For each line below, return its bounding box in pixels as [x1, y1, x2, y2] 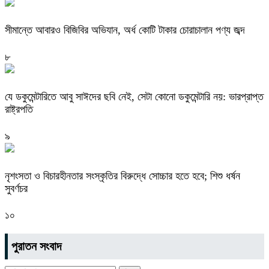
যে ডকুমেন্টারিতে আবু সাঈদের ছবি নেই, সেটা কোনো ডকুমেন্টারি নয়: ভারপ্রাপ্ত [5, 90, 264, 103]
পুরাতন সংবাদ [11, 240, 61, 253]
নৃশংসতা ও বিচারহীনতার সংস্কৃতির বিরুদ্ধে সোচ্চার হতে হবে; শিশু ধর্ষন [5, 169, 240, 182]
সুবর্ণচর [5, 182, 28, 195]
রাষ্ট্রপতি [5, 103, 33, 115]
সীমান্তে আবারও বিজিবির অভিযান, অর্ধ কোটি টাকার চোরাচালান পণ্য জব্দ [5, 23, 248, 36]
